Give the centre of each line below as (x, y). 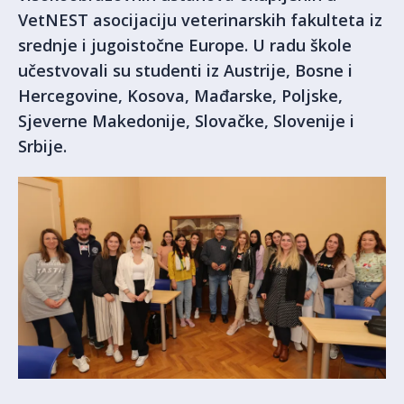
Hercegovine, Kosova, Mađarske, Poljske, (180, 96)
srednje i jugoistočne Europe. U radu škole (185, 45)
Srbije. (42, 146)
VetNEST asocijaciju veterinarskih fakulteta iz (200, 20)
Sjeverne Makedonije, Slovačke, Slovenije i (186, 121)
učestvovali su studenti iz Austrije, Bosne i (185, 70)
